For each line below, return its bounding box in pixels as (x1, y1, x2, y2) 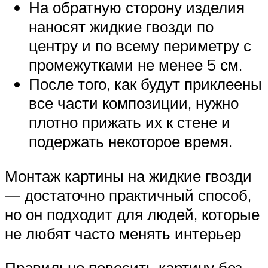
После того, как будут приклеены (29, 74, 262, 94)
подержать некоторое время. (29, 132, 232, 151)
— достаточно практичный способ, (5, 185, 251, 205)
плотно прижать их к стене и (29, 112, 230, 132)
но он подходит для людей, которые (5, 204, 260, 224)
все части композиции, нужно (29, 93, 239, 113)
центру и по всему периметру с (29, 36, 251, 56)
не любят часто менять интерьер (5, 223, 241, 243)
